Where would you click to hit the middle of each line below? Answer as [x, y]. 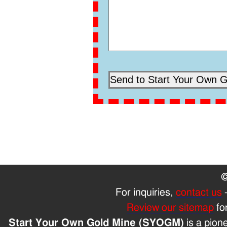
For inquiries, [145, 192]
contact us [199, 192]
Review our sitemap [170, 207]
